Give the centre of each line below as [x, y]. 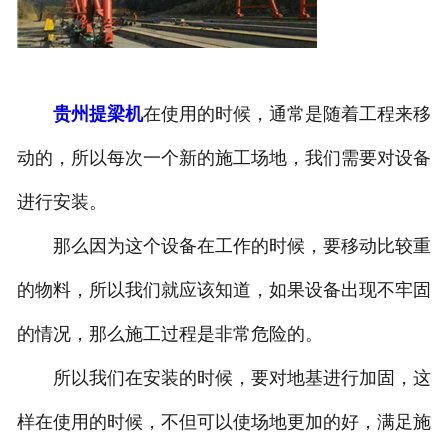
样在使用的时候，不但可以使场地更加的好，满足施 [223, 422]
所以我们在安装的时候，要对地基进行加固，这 [223, 378]
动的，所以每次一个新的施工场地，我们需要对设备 [223, 158]
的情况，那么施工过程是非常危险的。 [169, 334]
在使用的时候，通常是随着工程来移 [286, 114]
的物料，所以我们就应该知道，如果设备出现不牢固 [223, 290]
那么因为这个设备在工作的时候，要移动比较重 [223, 246]
